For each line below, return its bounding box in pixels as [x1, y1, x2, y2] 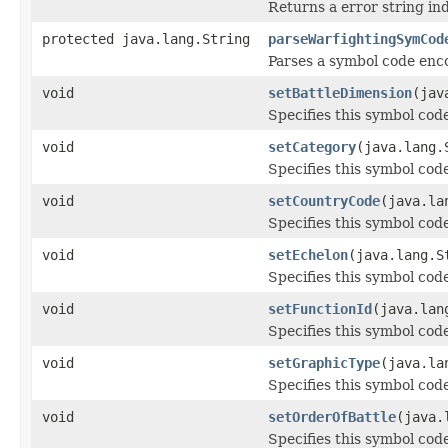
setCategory [268, 138, 356, 155]
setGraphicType [268, 354, 380, 371]
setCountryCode [268, 192, 380, 209]
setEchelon [268, 246, 348, 263]
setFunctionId [268, 300, 372, 317]
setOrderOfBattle [268, 408, 396, 425]
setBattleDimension [268, 84, 412, 101]
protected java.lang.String [42, 30, 250, 47]
